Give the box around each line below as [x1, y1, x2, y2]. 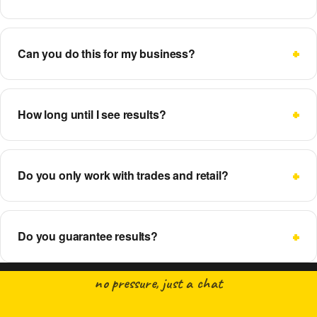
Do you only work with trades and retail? [18, 167, 229, 184]
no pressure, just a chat [94, 273, 223, 293]
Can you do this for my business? [18, 45, 195, 62]
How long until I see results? [18, 105, 166, 122]
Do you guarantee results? [18, 228, 158, 245]
